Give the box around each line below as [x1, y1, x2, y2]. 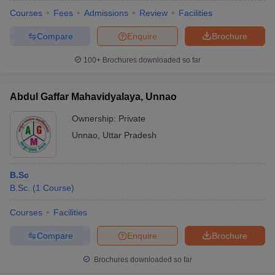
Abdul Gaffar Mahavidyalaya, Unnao [10, 91, 177, 102]
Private [118, 114, 145, 123]
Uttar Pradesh [103, 130, 157, 140]
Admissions [84, 8, 128, 18]
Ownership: [72, 114, 118, 123]
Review [139, 8, 168, 18]
